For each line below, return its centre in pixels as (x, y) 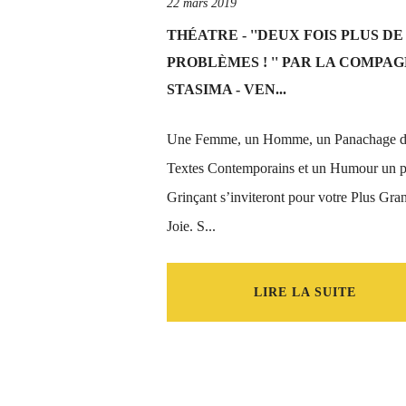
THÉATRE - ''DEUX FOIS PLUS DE (285, 35)
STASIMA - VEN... (227, 89)
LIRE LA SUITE (304, 292)
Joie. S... (191, 226)
